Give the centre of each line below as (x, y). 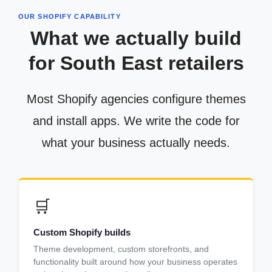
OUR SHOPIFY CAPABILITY (70, 16)
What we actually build (136, 38)
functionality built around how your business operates (135, 261)
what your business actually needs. (136, 142)
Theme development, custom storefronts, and (121, 249)
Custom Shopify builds (82, 232)
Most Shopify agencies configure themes (136, 99)
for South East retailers (136, 63)
